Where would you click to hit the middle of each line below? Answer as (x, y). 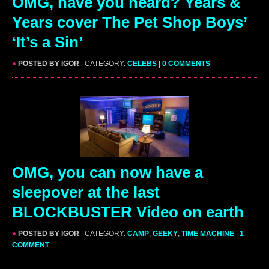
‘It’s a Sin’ (47, 42)
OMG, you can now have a (107, 172)
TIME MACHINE (208, 233)
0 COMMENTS (186, 63)
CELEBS (142, 63)
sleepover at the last (86, 192)
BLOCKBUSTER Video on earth (128, 212)
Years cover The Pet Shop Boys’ (129, 22)
